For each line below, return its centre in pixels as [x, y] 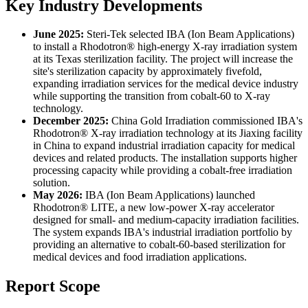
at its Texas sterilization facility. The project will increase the [163, 59]
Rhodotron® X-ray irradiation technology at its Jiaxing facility [168, 133]
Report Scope [53, 286]
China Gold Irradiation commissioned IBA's [207, 121]
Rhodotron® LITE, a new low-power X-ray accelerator [154, 208]
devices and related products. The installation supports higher [165, 158]
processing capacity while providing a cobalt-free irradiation [163, 170]
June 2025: [60, 34]
